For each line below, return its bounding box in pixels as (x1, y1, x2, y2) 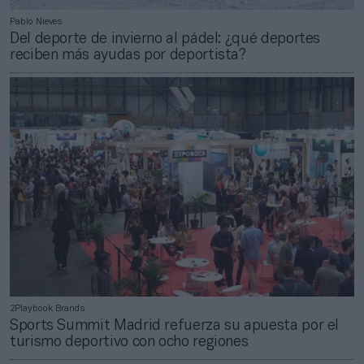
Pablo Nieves (10, 18, 62, 27)
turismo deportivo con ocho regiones (10, 336, 249, 350)
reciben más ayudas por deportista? (10, 49, 246, 63)
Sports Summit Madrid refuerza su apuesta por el (10, 319, 340, 334)
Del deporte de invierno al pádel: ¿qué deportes (10, 32, 321, 47)
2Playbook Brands (10, 305, 84, 314)
